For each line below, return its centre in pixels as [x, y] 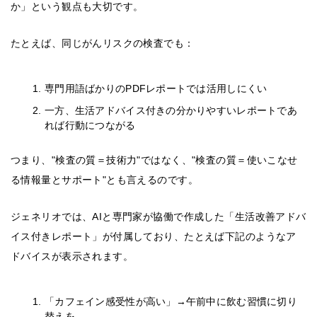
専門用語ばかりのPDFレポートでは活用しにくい [156, 89]
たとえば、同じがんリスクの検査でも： [103, 44]
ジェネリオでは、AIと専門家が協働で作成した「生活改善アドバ [158, 217]
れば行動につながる [90, 126]
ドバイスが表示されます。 [72, 257]
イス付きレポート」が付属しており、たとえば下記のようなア [154, 237]
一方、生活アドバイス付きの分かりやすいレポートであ [171, 111]
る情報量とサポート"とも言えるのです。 [104, 180]
